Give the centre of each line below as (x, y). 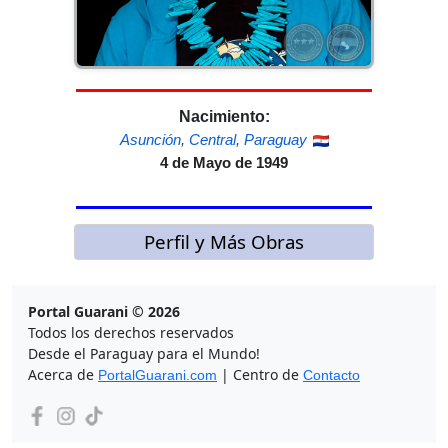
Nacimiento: (224, 116)
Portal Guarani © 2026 (104, 311)
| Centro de (260, 374)
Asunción (150, 139)
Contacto (331, 374)
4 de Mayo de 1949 (224, 162)
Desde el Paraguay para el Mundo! (144, 353)
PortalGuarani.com (157, 374)
